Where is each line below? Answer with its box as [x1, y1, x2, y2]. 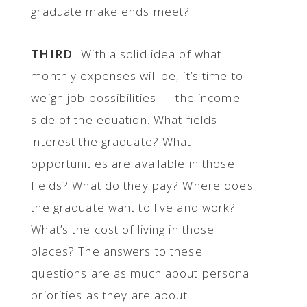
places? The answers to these [31, 243, 203, 259]
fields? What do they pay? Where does [31, 177, 254, 193]
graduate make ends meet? [31, 3, 191, 19]
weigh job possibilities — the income [31, 90, 241, 106]
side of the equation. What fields [31, 112, 218, 127]
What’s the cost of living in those [31, 221, 215, 237]
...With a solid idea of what [72, 46, 222, 62]
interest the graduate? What [31, 134, 192, 149]
